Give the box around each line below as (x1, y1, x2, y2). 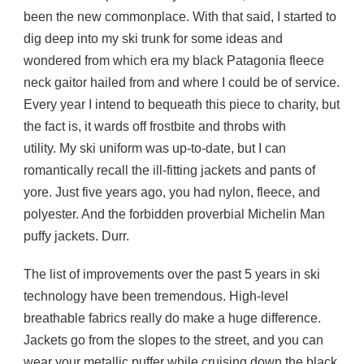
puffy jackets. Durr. (24, 229, 129, 244)
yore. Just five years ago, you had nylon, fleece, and (24, 185, 320, 200)
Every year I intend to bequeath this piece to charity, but (24, 97, 340, 112)
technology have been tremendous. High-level (24, 289, 288, 304)
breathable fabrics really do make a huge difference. (24, 311, 321, 326)
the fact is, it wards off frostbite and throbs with (24, 119, 286, 134)
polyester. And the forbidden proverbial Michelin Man (24, 207, 325, 222)
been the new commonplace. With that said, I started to (24, 10, 336, 24)
